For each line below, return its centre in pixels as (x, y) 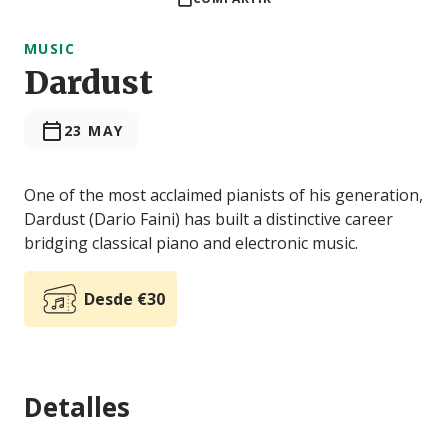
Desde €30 (124, 298)
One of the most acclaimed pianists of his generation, (223, 194)
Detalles (77, 406)
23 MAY (94, 130)
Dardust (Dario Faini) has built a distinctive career (208, 218)
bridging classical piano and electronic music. (191, 242)
